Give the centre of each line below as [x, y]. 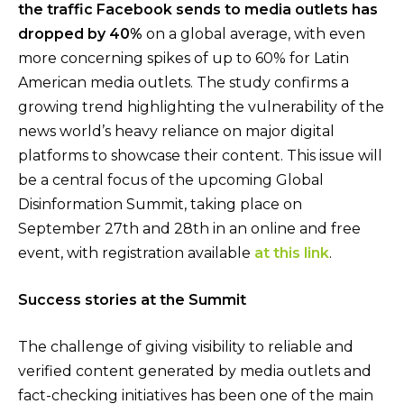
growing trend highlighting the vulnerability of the [201, 107]
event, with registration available [134, 253]
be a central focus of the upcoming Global [171, 180]
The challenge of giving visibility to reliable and [186, 346]
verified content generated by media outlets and [195, 371]
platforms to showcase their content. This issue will [200, 156]
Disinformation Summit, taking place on [160, 205]
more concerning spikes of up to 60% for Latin [184, 59]
